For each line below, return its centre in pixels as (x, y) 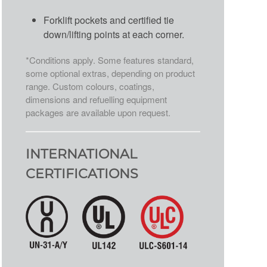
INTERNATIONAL (81, 154)
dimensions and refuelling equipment (96, 99)
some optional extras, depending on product (110, 73)
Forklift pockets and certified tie (108, 20)
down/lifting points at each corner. (114, 34)
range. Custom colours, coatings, (90, 86)
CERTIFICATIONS (82, 174)
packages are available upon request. (98, 112)
